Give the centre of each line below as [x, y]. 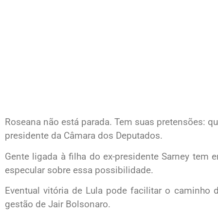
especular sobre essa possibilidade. [79, 170]
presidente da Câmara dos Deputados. [84, 136]
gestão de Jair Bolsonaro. [58, 204]
